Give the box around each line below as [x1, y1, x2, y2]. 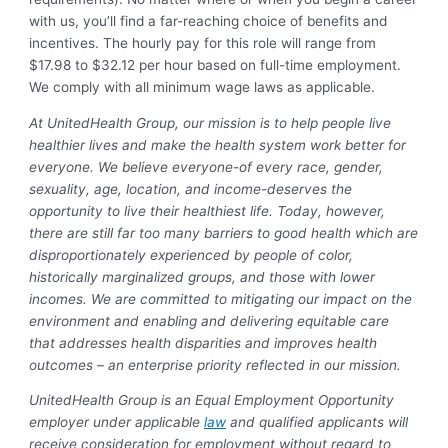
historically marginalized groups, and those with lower [29, 268, 376, 285]
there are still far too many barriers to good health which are [29, 224, 419, 241]
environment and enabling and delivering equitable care [29, 312, 390, 329]
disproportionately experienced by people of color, [29, 246, 354, 263]
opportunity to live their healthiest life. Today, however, [29, 202, 386, 219]
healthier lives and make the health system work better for [29, 136, 407, 153]
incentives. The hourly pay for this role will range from [29, 35, 377, 52]
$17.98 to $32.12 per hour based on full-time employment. [29, 57, 402, 74]
